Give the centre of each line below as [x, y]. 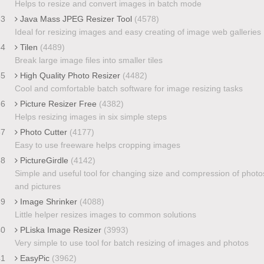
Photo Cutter [43, 132]
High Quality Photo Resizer [70, 75]
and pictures [37, 186]
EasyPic [34, 258]
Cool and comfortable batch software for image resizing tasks [128, 88]
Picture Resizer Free [58, 103]
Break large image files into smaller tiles [88, 60]
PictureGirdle [44, 160]
